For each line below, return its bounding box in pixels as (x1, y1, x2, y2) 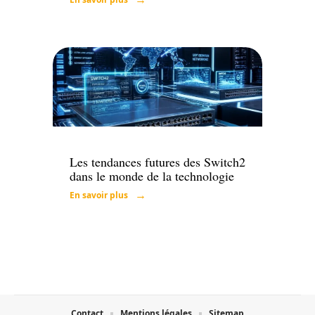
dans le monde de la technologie (70, 167, 234, 184)
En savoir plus (70, 188, 128, 201)
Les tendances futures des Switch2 (70, 153, 245, 170)
